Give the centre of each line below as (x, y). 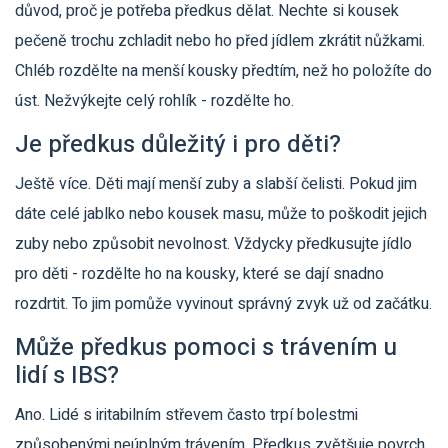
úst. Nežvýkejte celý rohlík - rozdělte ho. (154, 101)
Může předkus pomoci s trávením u (206, 348)
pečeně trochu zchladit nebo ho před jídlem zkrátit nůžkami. (220, 41)
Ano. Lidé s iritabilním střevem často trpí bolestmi (186, 415)
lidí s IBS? (67, 376)
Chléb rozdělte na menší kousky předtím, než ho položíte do (223, 71)
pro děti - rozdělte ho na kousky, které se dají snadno (199, 274)
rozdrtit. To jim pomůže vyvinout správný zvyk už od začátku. (223, 304)
